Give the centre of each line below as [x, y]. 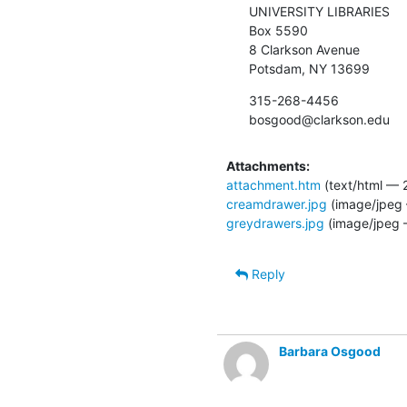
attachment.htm [273, 184]
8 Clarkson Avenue [304, 49]
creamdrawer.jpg [277, 203]
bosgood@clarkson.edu [319, 119]
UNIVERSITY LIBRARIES [319, 11]
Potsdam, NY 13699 [309, 68]
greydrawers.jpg [275, 223]
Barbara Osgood [330, 351]
